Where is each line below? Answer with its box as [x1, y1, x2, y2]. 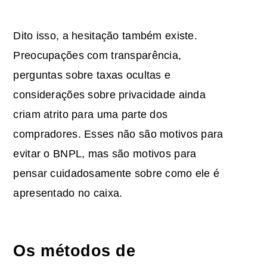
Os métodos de [13, 241, 136, 260]
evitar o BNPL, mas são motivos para [13, 147, 197, 160]
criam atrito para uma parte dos [13, 108, 168, 120]
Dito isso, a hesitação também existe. [13, 29, 198, 42]
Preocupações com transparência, [13, 49, 182, 61]
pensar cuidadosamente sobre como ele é [13, 167, 220, 179]
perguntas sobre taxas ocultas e [13, 69, 171, 81]
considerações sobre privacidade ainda [13, 88, 206, 101]
